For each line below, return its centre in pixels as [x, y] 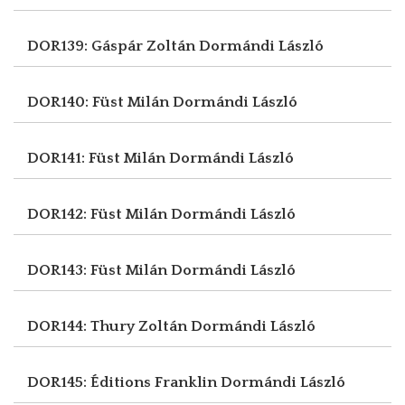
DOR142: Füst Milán [99, 214]
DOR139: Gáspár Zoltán [113, 46]
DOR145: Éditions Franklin [124, 382]
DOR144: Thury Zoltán [109, 326]
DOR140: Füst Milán [100, 102]
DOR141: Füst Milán [98, 158]
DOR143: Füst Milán [99, 270]
